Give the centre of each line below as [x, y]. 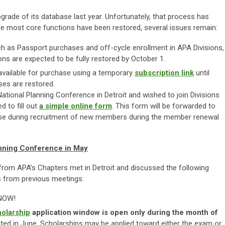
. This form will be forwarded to [164, 106]
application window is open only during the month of [124, 212]
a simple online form [76, 106]
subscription [158, 73]
